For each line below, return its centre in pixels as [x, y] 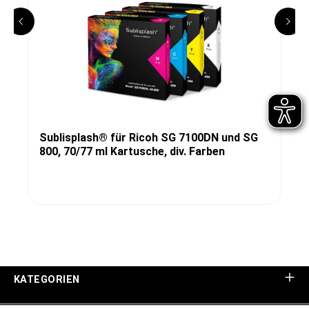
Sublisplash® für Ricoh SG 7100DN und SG [149, 137]
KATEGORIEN [47, 280]
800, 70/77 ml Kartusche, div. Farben [132, 151]
